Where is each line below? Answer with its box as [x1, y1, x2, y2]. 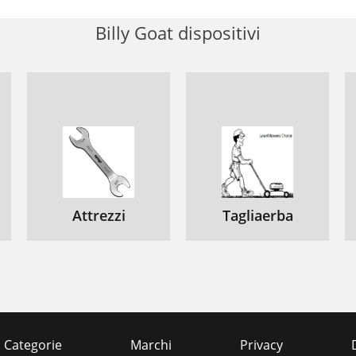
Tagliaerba [222, 206, 293, 225]
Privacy [240, 336, 283, 354]
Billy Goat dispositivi [95, 21, 261, 44]
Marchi [130, 336, 172, 354]
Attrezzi [72, 206, 126, 225]
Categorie [4, 336, 62, 354]
